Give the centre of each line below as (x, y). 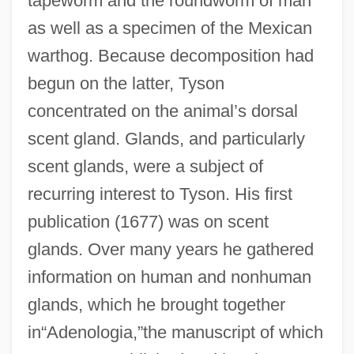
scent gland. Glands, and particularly (166, 138)
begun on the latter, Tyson (126, 83)
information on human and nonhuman (169, 277)
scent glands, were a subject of (145, 166)
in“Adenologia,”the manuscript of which (175, 332)
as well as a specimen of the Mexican (169, 28)
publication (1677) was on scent (148, 221)
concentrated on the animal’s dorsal (162, 111)
